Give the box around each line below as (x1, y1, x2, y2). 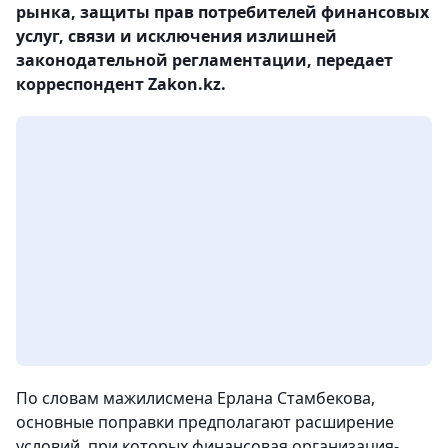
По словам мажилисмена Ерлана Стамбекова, (16, 387, 375, 409)
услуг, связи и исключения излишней (16, 25, 337, 47)
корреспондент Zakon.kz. (16, 73, 226, 95)
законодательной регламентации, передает (16, 49, 393, 71)
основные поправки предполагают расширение (16, 411, 394, 433)
